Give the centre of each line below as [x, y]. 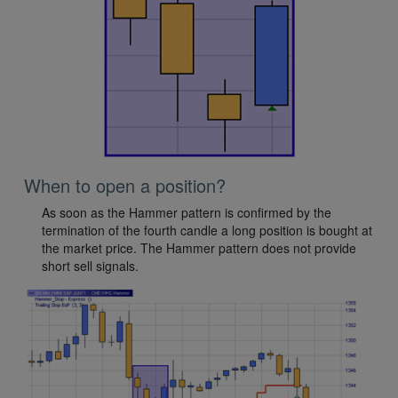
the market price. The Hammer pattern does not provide [199, 248]
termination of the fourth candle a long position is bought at [207, 231]
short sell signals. [90, 266]
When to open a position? [125, 186]
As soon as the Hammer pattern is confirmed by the [187, 213]
